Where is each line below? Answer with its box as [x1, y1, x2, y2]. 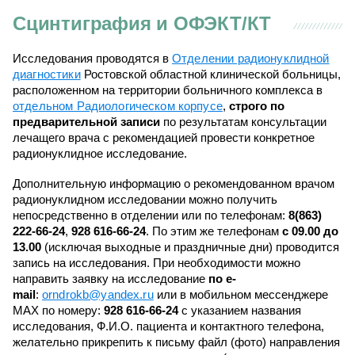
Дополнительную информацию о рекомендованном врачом [13, 177, 334, 190]
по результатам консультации [160, 115, 326, 128]
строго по [228, 99, 284, 113]
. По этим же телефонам [146, 224, 282, 238]
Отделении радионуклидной [172, 52, 330, 65]
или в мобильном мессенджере [153, 288, 328, 301]
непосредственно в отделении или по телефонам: [13, 208, 288, 222]
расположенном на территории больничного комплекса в [13, 83, 323, 97]
